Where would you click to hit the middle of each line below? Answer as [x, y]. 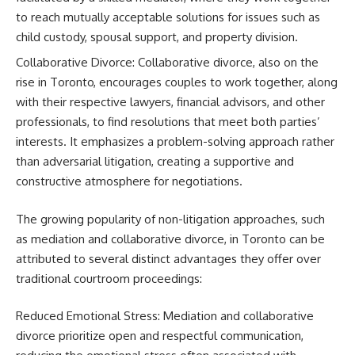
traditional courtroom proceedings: [109, 278]
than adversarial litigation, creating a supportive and [155, 161]
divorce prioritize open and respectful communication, [160, 336]
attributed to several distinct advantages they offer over [168, 258]
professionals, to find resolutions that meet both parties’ [168, 122]
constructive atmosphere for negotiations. [129, 181]
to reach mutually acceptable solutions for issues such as [168, 17]
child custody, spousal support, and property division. [157, 36]
